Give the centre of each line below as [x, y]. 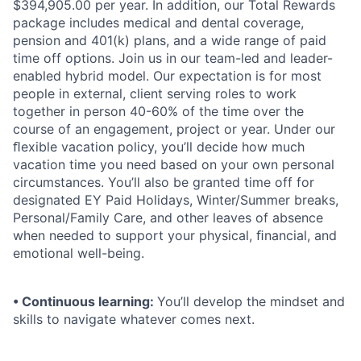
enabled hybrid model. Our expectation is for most [167, 76]
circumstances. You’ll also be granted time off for [164, 182]
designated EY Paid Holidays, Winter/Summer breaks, [176, 200]
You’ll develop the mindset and [251, 301]
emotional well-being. [79, 253]
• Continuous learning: [85, 301]
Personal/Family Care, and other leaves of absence [168, 218]
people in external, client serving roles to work [155, 93]
